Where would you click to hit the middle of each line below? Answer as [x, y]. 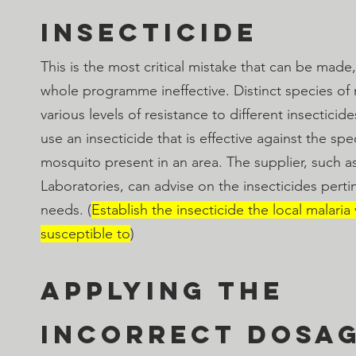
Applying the [168, 290]
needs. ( [66, 209]
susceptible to [85, 233]
